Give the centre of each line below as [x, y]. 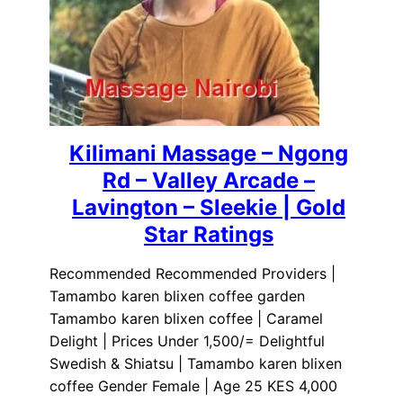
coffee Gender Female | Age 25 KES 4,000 [193, 386]
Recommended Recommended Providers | [193, 274]
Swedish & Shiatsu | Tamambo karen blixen [196, 364]
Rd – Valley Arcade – [209, 181]
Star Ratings [209, 235]
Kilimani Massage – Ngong [209, 154]
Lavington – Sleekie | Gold [209, 208]
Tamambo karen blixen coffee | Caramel [186, 319]
